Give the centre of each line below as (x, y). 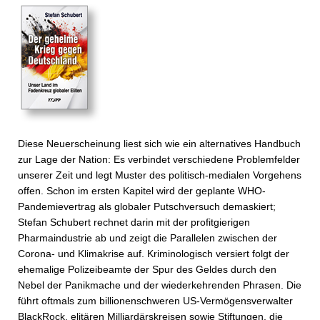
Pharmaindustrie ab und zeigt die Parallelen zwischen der (147, 238)
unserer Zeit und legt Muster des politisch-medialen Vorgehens (160, 175)
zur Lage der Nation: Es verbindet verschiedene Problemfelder (159, 159)
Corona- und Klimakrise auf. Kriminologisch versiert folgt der (154, 254)
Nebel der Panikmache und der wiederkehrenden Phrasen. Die (160, 285)
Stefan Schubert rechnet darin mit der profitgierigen (134, 222)
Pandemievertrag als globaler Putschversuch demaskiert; (147, 206)
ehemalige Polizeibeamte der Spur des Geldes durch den (147, 269)
